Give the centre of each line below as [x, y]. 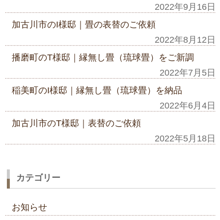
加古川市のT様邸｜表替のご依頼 [76, 123]
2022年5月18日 [185, 138]
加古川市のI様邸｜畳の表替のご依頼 [83, 24]
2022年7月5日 [188, 72]
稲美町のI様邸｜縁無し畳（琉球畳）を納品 [97, 90]
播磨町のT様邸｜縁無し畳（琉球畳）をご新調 [103, 57]
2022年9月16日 [185, 7]
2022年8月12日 [185, 40]
